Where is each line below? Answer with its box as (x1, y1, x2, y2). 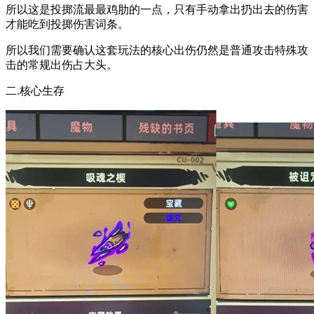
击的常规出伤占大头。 (6, 58, 118, 71)
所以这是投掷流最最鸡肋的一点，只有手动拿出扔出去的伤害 (6, 3, 308, 15)
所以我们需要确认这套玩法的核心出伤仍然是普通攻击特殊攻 (6, 43, 308, 56)
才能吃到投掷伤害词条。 (6, 18, 129, 30)
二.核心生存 (6, 84, 64, 97)
